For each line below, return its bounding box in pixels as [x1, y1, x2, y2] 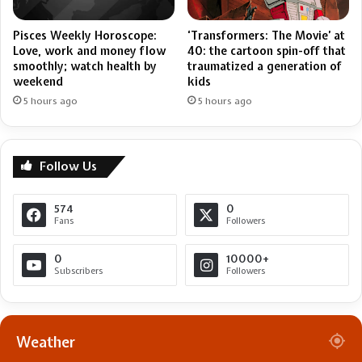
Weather [16, 332, 75, 353]
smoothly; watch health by [13, 59, 157, 74]
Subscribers [54, 265, 103, 277]
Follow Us [40, 158, 97, 175]
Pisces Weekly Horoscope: [13, 28, 157, 44]
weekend [13, 74, 63, 90]
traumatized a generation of [187, 59, 342, 74]
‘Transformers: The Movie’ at [187, 28, 345, 44]
